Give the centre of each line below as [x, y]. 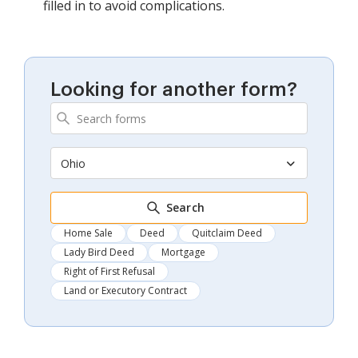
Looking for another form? [174, 90]
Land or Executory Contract [125, 291]
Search [185, 208]
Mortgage [183, 253]
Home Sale [88, 233]
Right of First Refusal [109, 272]
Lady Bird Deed [99, 253]
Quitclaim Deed [227, 233]
